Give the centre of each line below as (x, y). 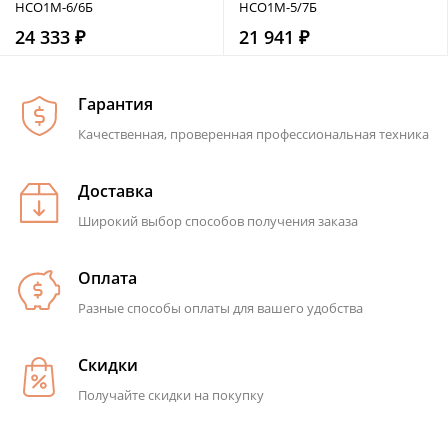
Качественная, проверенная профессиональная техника (253, 133)
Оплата (107, 277)
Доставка (115, 190)
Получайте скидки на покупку (171, 394)
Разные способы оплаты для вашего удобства (220, 307)
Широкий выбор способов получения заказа (218, 220)
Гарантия (115, 103)
